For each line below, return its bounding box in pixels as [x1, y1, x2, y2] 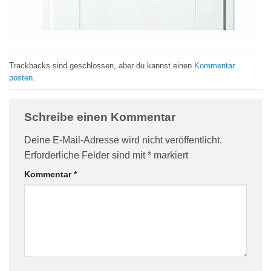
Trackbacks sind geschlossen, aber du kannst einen [9, 61, 194, 71]
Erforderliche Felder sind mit [24, 149, 148, 160]
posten [9, 73, 33, 83]
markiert [151, 149, 188, 160]
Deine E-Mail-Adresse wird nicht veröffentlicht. [24, 134, 222, 145]
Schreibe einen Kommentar [24, 110, 178, 123]
